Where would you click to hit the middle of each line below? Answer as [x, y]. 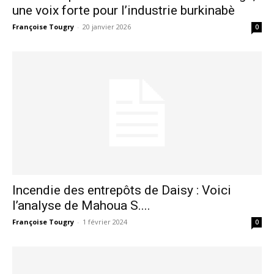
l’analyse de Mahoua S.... [81, 205]
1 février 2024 [105, 221]
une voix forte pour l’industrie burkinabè [124, 11]
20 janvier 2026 [107, 27]
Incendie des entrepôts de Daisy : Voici [122, 190]
